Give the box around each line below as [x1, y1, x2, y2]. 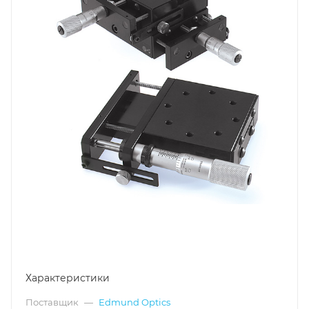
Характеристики [26, 272, 110, 284]
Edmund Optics [99, 297, 170, 308]
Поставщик [26, 297, 81, 308]
